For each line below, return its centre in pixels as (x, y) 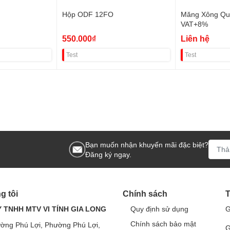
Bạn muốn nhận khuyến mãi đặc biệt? (147, 144)
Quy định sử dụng (159, 208)
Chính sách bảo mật (163, 223)
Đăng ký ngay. (108, 154)
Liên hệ (195, 38)
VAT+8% (194, 24)
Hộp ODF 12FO (88, 14)
